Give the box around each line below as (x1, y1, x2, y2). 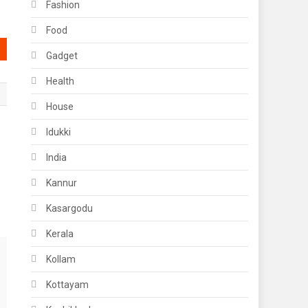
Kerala (46, 228, 74, 239)
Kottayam (46, 279, 89, 290)
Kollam (46, 254, 76, 265)
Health (46, 76, 75, 87)
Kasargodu (46, 203, 93, 214)
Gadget (46, 50, 78, 61)
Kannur (46, 177, 78, 188)
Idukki (46, 126, 71, 137)
